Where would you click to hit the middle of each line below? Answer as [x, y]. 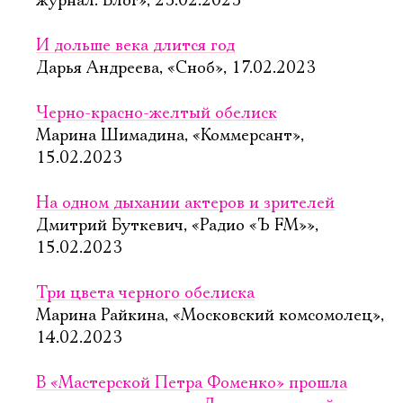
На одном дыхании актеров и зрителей [185, 203]
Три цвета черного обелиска [145, 293]
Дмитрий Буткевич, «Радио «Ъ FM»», [177, 226]
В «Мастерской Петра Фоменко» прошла [192, 383]
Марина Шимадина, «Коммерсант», [170, 136]
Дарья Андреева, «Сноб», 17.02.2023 [176, 68]
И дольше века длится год [135, 46]
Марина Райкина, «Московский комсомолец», [210, 316]
